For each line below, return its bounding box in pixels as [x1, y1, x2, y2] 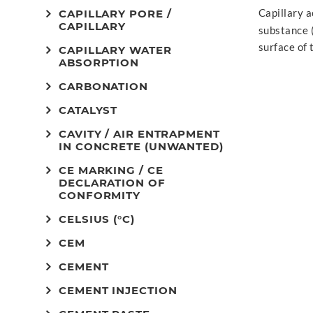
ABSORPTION [59, 56, 140, 69]
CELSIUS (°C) [59, 212, 135, 226]
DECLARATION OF [59, 176, 166, 189]
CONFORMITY [59, 189, 141, 202]
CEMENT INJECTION [59, 284, 177, 297]
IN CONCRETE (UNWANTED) [59, 140, 224, 153]
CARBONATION [59, 80, 148, 93]
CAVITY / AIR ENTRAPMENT [59, 127, 220, 140]
